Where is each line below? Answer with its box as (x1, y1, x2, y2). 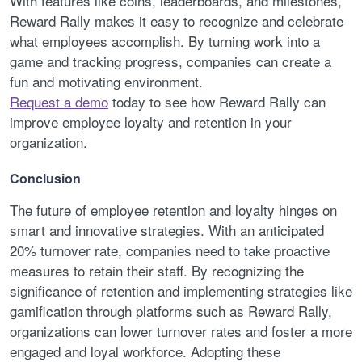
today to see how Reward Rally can (108, 91, 326, 112)
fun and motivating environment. (10, 71, 203, 92)
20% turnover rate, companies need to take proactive (10, 239, 330, 260)
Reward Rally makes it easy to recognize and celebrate (10, 11, 343, 32)
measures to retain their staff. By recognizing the (10, 259, 304, 280)
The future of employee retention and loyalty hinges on (10, 199, 337, 220)
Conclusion (10, 168, 81, 187)
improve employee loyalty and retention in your (10, 112, 292, 133)
